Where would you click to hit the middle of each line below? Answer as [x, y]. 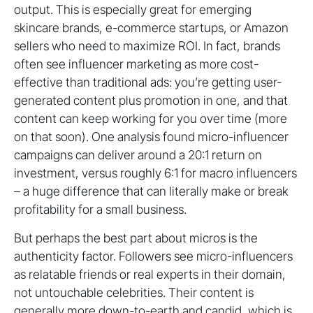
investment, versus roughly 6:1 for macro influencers [155, 173]
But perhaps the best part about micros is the [136, 238]
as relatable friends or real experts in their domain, [150, 274]
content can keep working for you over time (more [151, 118]
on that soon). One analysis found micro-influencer [151, 137]
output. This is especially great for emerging [133, 9]
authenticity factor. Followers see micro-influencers [153, 256]
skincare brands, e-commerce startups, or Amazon [151, 28]
